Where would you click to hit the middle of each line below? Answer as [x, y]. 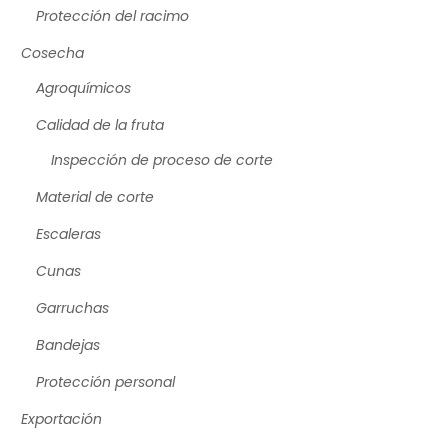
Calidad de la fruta [100, 124]
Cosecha [52, 52]
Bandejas [68, 344]
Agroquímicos [83, 87]
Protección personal [105, 381]
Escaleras [68, 233]
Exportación [61, 418]
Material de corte [95, 196]
